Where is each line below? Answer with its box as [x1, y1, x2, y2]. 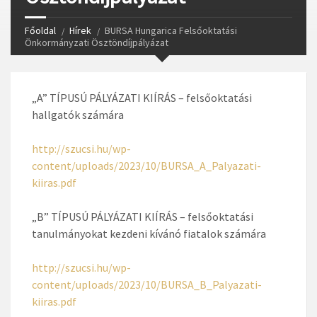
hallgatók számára [32, 108, 124, 122]
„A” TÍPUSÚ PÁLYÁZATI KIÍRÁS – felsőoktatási [32, 91, 252, 105]
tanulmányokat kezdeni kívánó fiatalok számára [32, 226, 266, 241]
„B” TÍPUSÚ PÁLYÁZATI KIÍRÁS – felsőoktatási [32, 209, 253, 224]
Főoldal [25, 24, 56, 37]
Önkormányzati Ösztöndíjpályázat [25, 36, 168, 49]
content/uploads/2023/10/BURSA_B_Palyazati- [32, 277, 262, 292]
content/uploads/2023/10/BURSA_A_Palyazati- [32, 158, 261, 173]
